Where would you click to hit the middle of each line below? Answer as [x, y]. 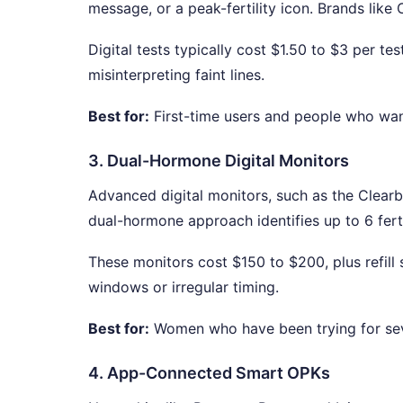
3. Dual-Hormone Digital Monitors [219, 160]
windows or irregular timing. [184, 287]
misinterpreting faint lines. [176, 74]
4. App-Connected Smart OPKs [209, 372]
